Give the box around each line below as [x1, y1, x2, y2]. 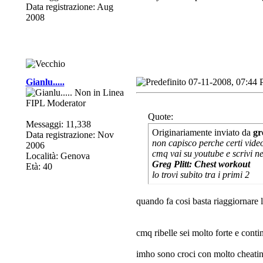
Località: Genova [25, 151, 90, 161]
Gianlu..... [25, 77, 65, 87]
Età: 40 [25, 161, 52, 171]
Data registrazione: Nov [25, 130, 114, 140]
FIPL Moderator [25, 98, 86, 108]
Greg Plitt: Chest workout [151, 159, 250, 169]
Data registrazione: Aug [25, 2, 113, 12]
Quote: [147, 112, 173, 122]
